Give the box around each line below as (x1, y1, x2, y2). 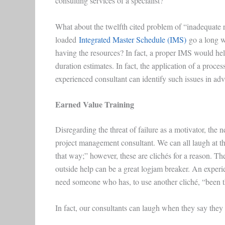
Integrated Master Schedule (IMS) (78, 34, 186, 45)
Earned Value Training (55, 98, 134, 110)
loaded (55, 34, 79, 45)
